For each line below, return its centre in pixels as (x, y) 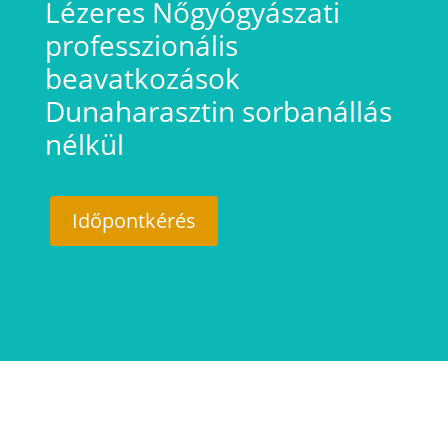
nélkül (84, 143)
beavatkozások (142, 77)
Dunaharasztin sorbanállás (218, 110)
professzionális (141, 44)
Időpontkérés (133, 220)
